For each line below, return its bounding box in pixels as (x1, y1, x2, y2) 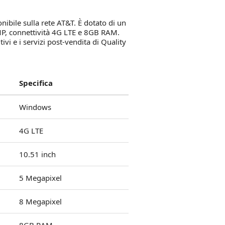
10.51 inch (19, 149, 56, 159)
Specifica (19, 78, 53, 88)
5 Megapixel (19, 173, 62, 183)
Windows (19, 102, 51, 112)
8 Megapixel (19, 196, 62, 206)
